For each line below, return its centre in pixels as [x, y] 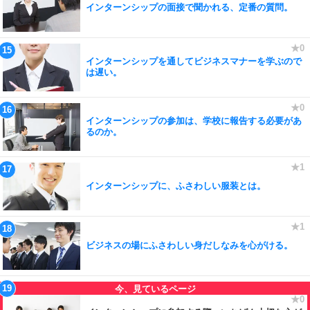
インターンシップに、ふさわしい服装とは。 [176, 186]
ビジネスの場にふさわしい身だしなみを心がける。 [189, 245]
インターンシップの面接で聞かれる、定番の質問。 [189, 7]
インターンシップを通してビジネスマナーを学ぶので [194, 61]
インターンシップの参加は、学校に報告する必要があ [194, 121]
